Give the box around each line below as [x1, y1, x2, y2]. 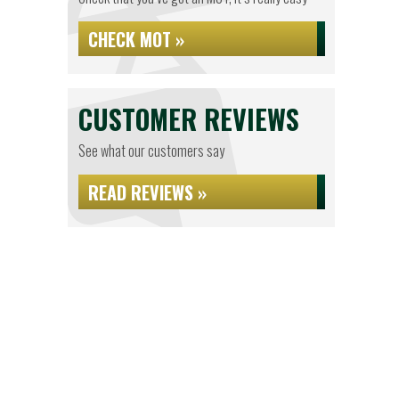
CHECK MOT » [88, 26, 184, 53]
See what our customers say [78, 140, 224, 161]
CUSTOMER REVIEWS [78, 99, 299, 139]
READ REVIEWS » [88, 179, 207, 206]
